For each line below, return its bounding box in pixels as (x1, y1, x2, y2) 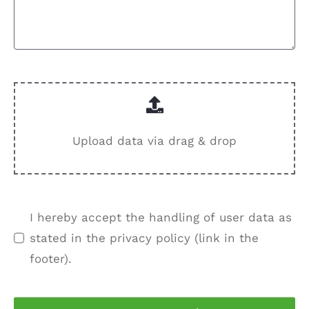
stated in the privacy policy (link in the (29, 231, 259, 246)
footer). (29, 252, 72, 266)
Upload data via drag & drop (72, 133, 237, 148)
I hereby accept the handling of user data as (29, 210, 292, 225)
